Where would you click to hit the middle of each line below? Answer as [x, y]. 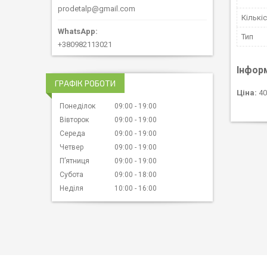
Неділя [72, 189]
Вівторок [74, 120]
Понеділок [77, 106]
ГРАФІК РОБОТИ [85, 83]
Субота [72, 175]
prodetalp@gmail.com [97, 9]
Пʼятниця [74, 161]
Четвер [72, 148]
